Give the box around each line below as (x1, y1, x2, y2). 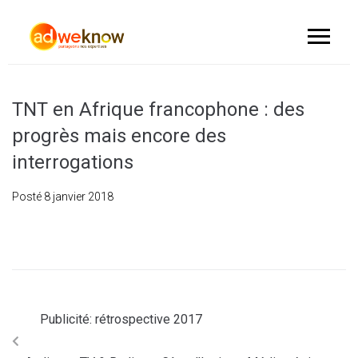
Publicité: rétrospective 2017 (40, 312, 202, 327)
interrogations (12, 151, 133, 173)
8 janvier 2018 (44, 190, 113, 203)
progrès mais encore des (12, 125, 226, 147)
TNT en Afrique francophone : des (12, 98, 304, 121)
